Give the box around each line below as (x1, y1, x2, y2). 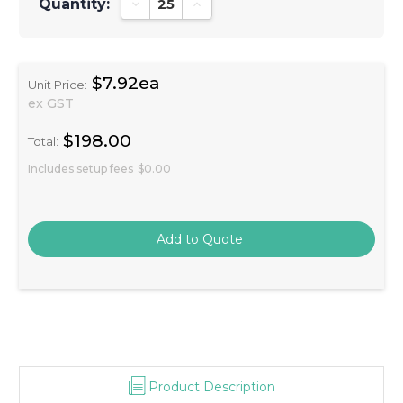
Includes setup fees (28, 161, 133, 175)
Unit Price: (28, 76, 87, 92)
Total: (28, 134, 58, 149)
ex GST (28, 94, 74, 112)
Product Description (148, 378, 275, 395)
